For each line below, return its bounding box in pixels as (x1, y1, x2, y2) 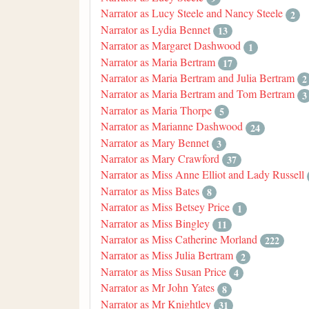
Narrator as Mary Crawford (101, 151, 219, 166)
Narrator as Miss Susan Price (101, 263, 226, 279)
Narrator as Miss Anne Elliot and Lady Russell (101, 167, 304, 182)
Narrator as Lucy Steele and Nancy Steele (101, 6, 283, 21)
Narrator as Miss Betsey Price (101, 199, 230, 215)
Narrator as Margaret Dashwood (101, 38, 241, 53)
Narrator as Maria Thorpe (101, 102, 212, 117)
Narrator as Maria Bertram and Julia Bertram (101, 70, 295, 85)
